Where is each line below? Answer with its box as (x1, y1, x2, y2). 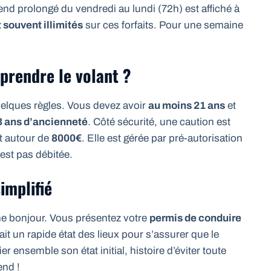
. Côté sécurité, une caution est (88, 116, 230, 128)
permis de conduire (149, 212, 241, 224)
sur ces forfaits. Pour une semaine (83, 19, 243, 31)
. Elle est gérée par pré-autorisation (82, 132, 243, 144)
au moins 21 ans (148, 99, 225, 111)
